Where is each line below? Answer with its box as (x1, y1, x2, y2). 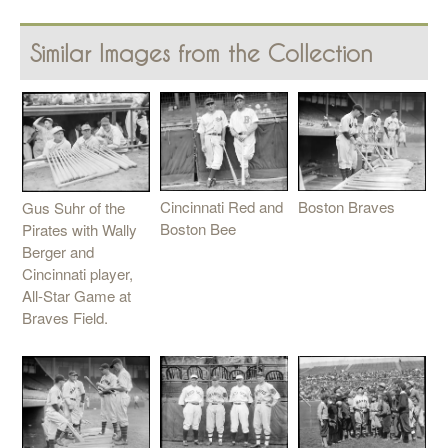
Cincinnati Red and (160, 196, 283, 218)
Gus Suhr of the (22, 197, 125, 219)
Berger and (22, 241, 94, 263)
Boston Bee (160, 218, 236, 240)
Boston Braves (298, 196, 395, 218)
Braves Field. (22, 307, 108, 329)
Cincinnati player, (22, 263, 133, 285)
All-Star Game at (22, 285, 131, 307)
